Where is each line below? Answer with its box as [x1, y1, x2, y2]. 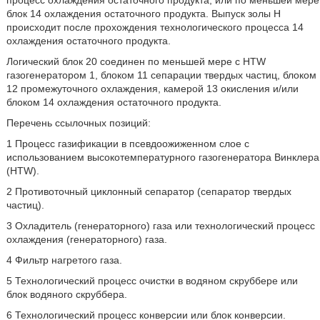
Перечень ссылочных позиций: [6, 117, 151, 129]
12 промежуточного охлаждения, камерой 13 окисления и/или [6, 83, 299, 94]
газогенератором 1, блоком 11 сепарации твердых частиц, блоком [6, 69, 316, 81]
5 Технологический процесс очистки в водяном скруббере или [6, 275, 298, 286]
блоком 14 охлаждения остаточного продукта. [6, 96, 221, 108]
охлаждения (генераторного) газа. [6, 234, 167, 245]
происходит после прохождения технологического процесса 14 [6, 21, 304, 33]
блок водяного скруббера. [6, 289, 127, 300]
